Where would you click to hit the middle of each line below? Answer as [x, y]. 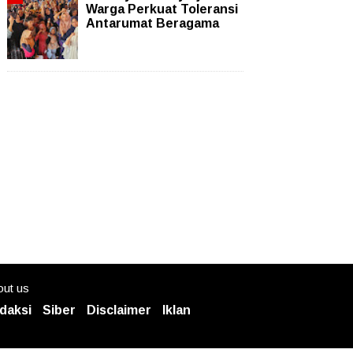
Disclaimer [119, 310]
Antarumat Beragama [152, 23]
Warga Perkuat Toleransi [162, 9]
